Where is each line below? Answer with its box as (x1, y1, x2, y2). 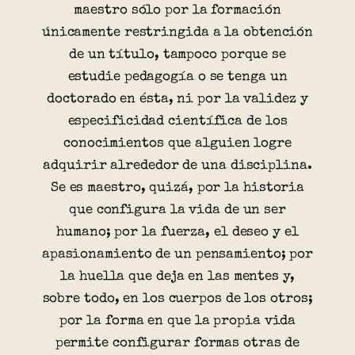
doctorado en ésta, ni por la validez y (47, 92, 308, 106)
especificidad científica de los (67, 114, 288, 128)
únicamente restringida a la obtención (41, 25, 314, 40)
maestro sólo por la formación (74, 3, 281, 17)
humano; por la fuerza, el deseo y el (56, 225, 299, 239)
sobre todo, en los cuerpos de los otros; (42, 292, 313, 306)
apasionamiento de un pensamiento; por (41, 247, 314, 261)
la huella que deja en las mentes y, (60, 269, 295, 284)
